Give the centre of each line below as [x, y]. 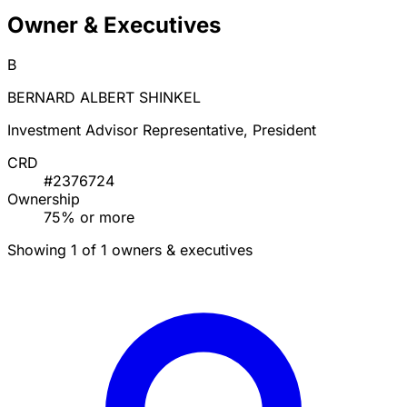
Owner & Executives [114, 25]
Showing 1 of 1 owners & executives [130, 250]
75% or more [89, 218]
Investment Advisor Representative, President [162, 130]
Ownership [44, 199]
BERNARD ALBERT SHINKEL [104, 98]
